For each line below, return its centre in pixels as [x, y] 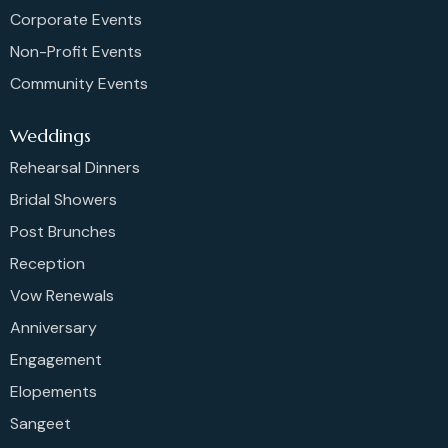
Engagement [56, 359]
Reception [47, 263]
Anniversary [53, 327]
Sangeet [40, 423]
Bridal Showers [63, 199]
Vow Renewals [62, 295]
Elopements [53, 391]
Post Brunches [63, 231]
